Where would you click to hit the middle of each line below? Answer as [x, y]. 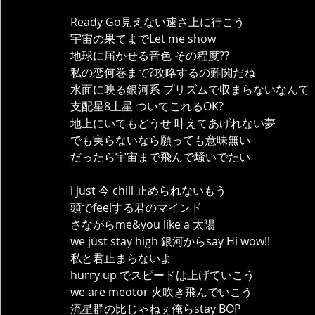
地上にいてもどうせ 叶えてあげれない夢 [173, 123]
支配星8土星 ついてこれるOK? [147, 106]
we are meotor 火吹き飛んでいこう [161, 292]
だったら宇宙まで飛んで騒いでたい [160, 157]
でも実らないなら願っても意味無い [160, 140]
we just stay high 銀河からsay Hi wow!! [170, 241]
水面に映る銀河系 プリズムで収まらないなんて [190, 89]
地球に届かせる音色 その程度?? [150, 56]
